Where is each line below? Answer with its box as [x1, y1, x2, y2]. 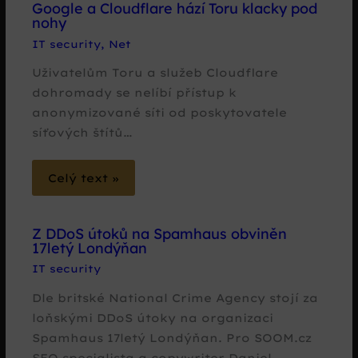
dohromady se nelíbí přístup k [32, 86, 237, 100]
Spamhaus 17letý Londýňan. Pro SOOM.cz [32, 330, 312, 344]
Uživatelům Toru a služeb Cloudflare [32, 66, 279, 80]
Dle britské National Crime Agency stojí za [32, 290, 319, 304]
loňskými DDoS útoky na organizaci [32, 310, 274, 324]
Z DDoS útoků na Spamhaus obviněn [32, 224, 288, 243]
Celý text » [48, 171, 120, 185]
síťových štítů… [32, 125, 133, 140]
